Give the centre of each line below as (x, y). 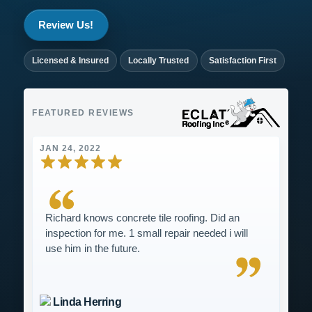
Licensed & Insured (71, 61)
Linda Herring (87, 302)
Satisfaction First (242, 61)
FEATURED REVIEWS (83, 113)
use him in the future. (93, 249)
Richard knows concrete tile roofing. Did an (143, 218)
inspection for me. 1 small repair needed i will (147, 233)
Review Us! (66, 25)
